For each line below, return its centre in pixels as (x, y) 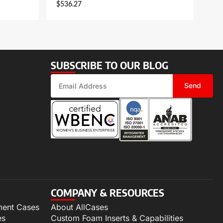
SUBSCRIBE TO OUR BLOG (110, 65)
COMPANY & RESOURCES (108, 192)
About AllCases (79, 207)
